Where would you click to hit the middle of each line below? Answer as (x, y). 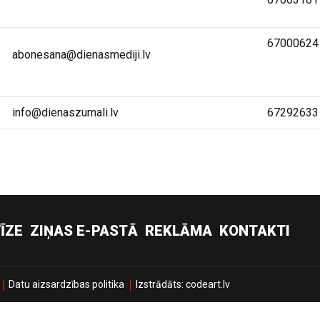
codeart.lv (208, 284)
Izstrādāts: (161, 284)
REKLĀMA (179, 231)
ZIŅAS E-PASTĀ (84, 231)
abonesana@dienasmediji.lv (81, 55)
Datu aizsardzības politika (66, 284)
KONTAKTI (255, 231)
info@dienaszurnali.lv (65, 112)
